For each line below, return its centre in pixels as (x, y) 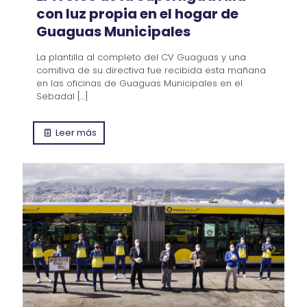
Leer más (76, 132)
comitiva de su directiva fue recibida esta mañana (151, 70)
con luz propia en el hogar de (137, 13)
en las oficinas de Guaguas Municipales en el (139, 83)
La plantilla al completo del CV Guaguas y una (141, 57)
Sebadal (56, 96)
